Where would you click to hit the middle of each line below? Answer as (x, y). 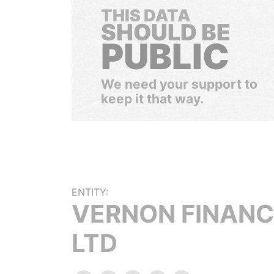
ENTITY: (90, 192)
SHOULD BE (166, 32)
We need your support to (179, 84)
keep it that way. (152, 99)
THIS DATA (146, 16)
